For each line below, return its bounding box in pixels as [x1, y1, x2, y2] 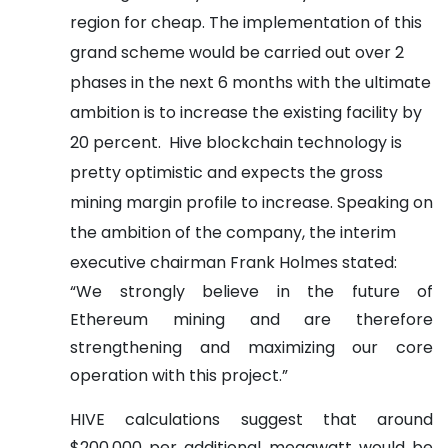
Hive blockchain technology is [165, 130, 402, 154]
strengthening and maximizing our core [70, 335, 433, 359]
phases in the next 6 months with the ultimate [70, 70, 431, 94]
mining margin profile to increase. [70, 190, 333, 214]
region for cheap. [70, 10, 205, 34]
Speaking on [337, 190, 433, 214]
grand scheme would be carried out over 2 [70, 40, 404, 64]
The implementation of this [209, 10, 422, 34]
